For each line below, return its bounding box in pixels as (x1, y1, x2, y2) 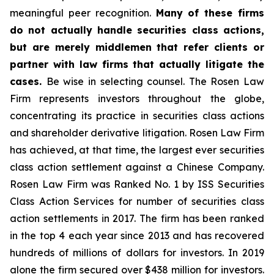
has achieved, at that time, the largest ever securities (10, 144, 264, 156)
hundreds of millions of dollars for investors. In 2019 (10, 246, 264, 259)
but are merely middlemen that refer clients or (10, 41, 264, 53)
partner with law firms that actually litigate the (10, 58, 264, 70)
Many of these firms (155, 7, 264, 19)
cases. (10, 75, 46, 87)
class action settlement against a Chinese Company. (10, 161, 264, 173)
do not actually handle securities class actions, (10, 24, 264, 36)
